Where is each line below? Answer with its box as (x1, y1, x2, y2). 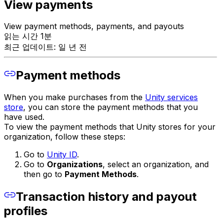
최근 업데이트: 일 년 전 (4, 42, 87, 52)
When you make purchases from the (4, 92, 145, 103)
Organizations (47, 159, 103, 170)
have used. (4, 112, 44, 122)
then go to (24, 169, 65, 180)
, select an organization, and (103, 159, 209, 170)
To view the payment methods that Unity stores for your (4, 122, 216, 132)
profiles (4, 204, 47, 219)
